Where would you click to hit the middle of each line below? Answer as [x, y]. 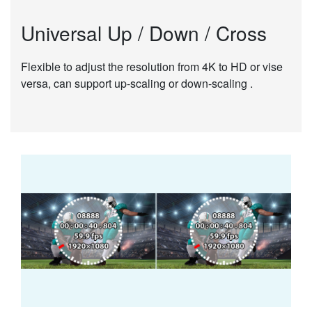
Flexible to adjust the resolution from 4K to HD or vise [152, 66]
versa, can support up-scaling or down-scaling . [137, 83]
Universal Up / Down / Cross [144, 32]
